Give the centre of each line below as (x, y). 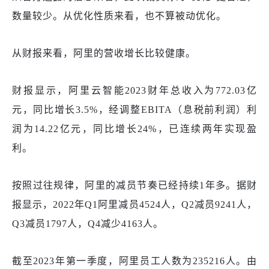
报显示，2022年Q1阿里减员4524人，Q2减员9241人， (134, 204)
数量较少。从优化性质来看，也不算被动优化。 (119, 16)
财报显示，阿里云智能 (69, 90)
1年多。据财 (228, 185)
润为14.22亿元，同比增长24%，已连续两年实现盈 (134, 128)
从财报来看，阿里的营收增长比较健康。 (104, 53)
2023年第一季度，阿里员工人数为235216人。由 (145, 261)
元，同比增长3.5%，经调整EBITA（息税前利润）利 (134, 109)
